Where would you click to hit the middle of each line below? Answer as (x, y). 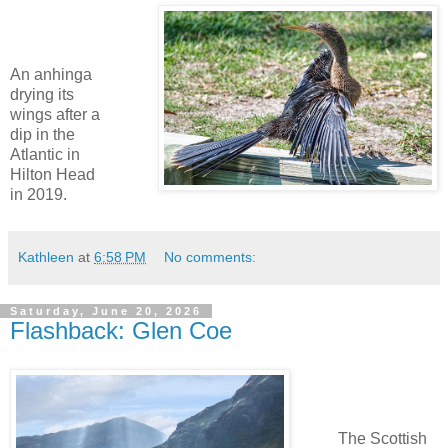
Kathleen (46, 257)
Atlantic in (45, 154)
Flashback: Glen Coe (121, 331)
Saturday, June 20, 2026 (106, 311)
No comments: (210, 257)
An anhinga (51, 74)
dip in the (42, 134)
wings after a (55, 114)
